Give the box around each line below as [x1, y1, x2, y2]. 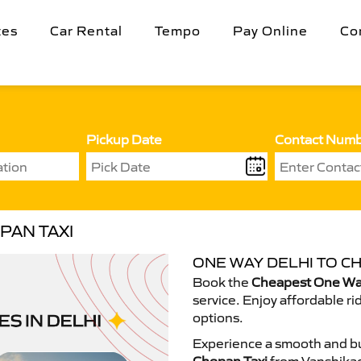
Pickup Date [86, 131, 162, 147]
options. [193, 309, 243, 326]
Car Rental [50, 23, 122, 39]
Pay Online [233, 23, 308, 39]
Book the [193, 274, 251, 290]
